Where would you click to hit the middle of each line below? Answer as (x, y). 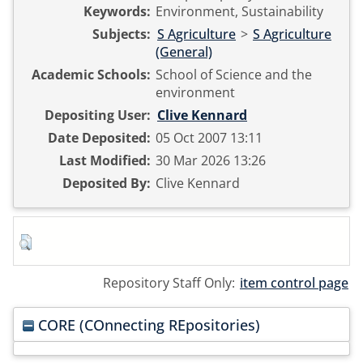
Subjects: (122, 34)
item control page (294, 283)
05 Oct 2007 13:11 (209, 138)
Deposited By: (107, 184)
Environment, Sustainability (239, 12)
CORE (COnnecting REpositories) (147, 324)
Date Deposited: (99, 138)
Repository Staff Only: (171, 283)
